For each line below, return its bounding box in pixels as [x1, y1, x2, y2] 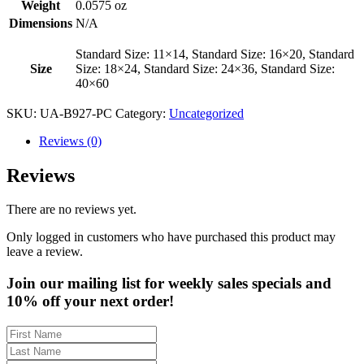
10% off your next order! [6, 292, 174, 310]
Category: [115, 106, 169, 120]
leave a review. [6, 245, 83, 259]
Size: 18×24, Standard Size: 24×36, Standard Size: [76, 61, 335, 76]
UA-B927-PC [40, 106, 112, 120]
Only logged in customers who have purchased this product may [6, 230, 336, 245]
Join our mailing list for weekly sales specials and [6, 275, 331, 292]
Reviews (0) [39, 133, 102, 148]
